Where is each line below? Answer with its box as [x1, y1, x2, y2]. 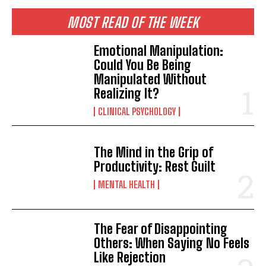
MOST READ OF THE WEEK [67, 13, 199, 31]
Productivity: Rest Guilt [94, 158, 216, 175]
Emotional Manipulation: [94, 42, 224, 59]
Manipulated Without [94, 71, 207, 87]
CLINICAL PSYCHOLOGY [98, 105, 176, 117]
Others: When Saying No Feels [94, 235, 250, 251]
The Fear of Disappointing [94, 220, 228, 237]
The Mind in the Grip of [94, 144, 214, 160]
